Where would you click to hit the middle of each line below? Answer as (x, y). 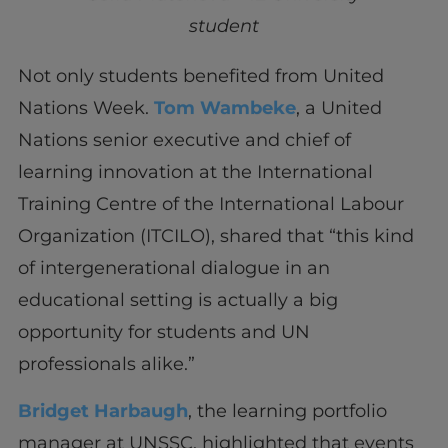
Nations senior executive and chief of (184, 140)
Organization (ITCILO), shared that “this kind (215, 236)
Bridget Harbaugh (102, 410)
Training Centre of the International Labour (210, 204)
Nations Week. (85, 108)
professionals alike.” (106, 364)
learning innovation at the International (195, 172)
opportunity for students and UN (163, 332)
